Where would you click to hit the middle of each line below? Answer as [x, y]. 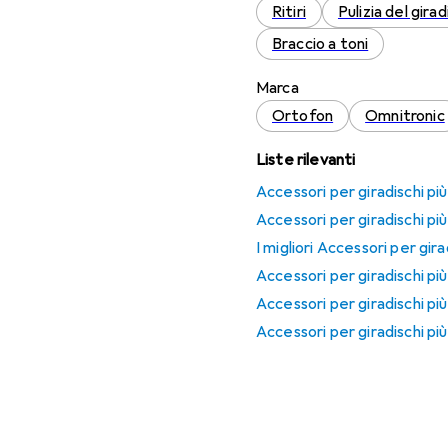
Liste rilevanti [306, 160]
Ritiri [289, 12]
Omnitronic [405, 116]
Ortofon [303, 116]
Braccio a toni [320, 44]
